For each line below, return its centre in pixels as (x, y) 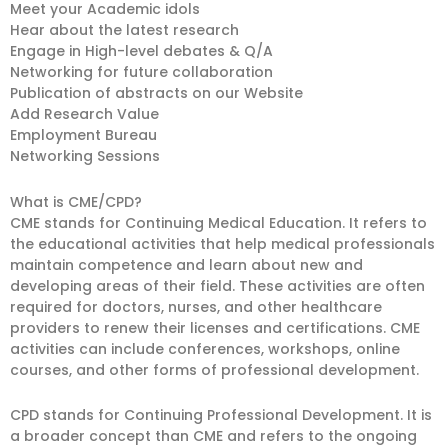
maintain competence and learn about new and (186, 264)
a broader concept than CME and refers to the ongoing (213, 436)
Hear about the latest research (124, 30)
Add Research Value (84, 114)
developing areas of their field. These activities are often (217, 285)
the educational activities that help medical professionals (222, 243)
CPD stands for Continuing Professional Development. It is (221, 415)
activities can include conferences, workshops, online (205, 348)
